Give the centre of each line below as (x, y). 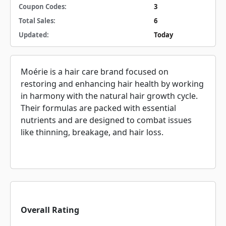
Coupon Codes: (43, 7)
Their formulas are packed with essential (98, 108)
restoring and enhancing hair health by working (112, 84)
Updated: (34, 35)
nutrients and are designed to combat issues (106, 120)
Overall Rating (50, 210)
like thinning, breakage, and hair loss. (92, 132)
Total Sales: (37, 21)
